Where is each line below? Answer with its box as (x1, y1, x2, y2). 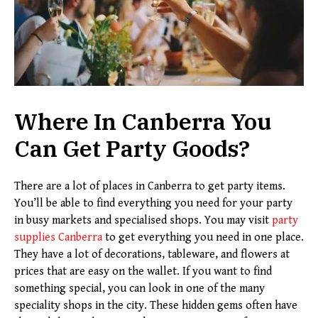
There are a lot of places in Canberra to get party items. (14, 180, 285, 194)
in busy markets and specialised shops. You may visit (14, 214, 272, 228)
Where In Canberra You (14, 106, 271, 137)
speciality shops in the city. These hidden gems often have (14, 299, 297, 313)
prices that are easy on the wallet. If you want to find (14, 265, 272, 279)
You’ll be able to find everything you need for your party (14, 197, 292, 211)
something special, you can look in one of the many (14, 282, 265, 296)
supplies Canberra (14, 231, 102, 245)
